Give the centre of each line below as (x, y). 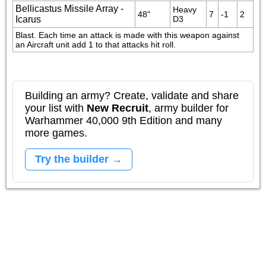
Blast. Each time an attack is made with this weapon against (127, 35)
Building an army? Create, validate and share (132, 96)
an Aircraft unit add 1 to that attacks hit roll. (96, 45)
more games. (56, 133)
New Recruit (118, 108)
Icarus (28, 19)
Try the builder (72, 159)
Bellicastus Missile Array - (69, 9)
